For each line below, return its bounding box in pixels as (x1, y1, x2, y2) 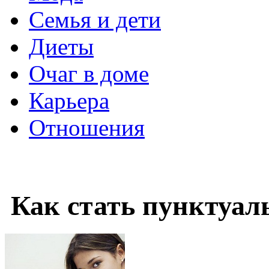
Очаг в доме (29, 61, 149, 86)
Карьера (29, 88, 109, 113)
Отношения (29, 115, 145, 141)
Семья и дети (29, 7, 161, 32)
